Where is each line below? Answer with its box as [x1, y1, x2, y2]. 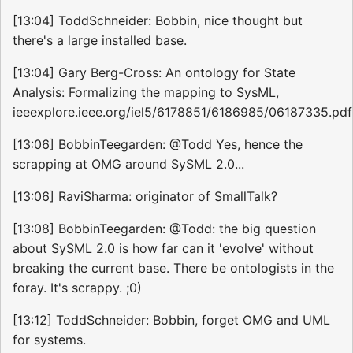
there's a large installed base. [13, 32, 187, 49]
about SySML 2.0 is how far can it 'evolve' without [13, 240, 314, 257]
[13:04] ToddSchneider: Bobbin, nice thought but [13, 13, 303, 29]
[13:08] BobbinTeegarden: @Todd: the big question [13, 221, 316, 237]
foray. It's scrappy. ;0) [13, 280, 142, 296]
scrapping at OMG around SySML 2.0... [13, 156, 244, 173]
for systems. [13, 332, 86, 348]
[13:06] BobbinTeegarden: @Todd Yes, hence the [13, 136, 303, 153]
